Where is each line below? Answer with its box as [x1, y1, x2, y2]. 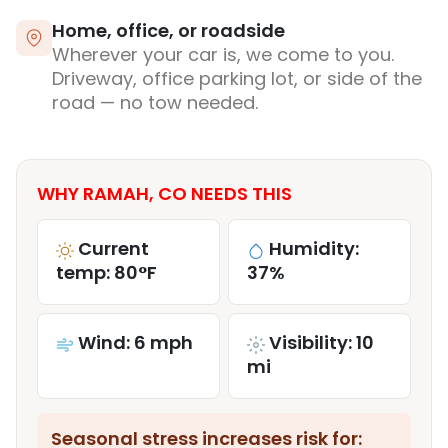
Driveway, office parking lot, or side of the [52, 66, 422, 92]
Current [78, 236, 149, 262]
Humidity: [269, 236, 359, 262]
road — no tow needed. [52, 90, 258, 116]
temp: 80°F [56, 260, 157, 286]
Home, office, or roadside [52, 18, 285, 44]
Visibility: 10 [269, 330, 374, 356]
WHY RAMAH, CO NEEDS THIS [37, 181, 292, 207]
